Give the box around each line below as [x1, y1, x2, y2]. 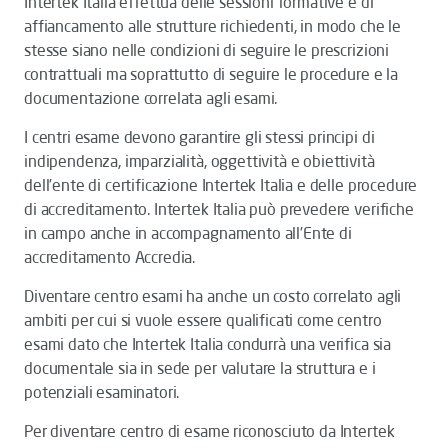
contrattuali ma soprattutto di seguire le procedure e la [24, 64, 399, 84]
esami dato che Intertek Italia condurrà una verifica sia [24, 334, 392, 354]
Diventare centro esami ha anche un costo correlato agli [24, 286, 402, 306]
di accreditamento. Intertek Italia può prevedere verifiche [24, 199, 414, 219]
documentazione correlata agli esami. [24, 88, 278, 108]
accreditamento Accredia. [24, 247, 196, 267]
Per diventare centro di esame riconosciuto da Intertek [24, 421, 395, 441]
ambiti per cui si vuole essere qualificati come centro [24, 310, 382, 330]
